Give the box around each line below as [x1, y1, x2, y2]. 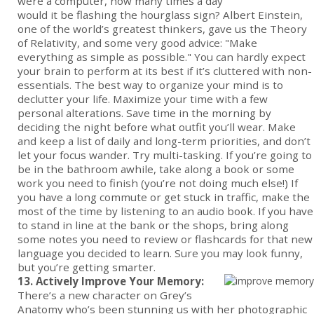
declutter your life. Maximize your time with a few [18, 92, 268, 107]
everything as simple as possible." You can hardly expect [18, 50, 306, 64]
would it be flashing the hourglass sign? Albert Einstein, [18, 8, 303, 22]
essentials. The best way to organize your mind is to [18, 78, 283, 93]
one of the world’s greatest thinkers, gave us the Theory [18, 22, 307, 36]
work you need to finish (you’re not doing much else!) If [18, 176, 298, 191]
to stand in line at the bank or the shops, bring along [18, 218, 289, 233]
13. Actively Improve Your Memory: [18, 274, 204, 289]
